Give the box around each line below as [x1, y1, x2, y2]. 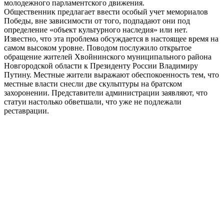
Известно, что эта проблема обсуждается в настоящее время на [4, 34, 218, 43]
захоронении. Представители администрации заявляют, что [4, 88, 207, 97]
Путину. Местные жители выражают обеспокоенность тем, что [4, 70, 219, 79]
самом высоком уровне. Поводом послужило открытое [4, 43, 191, 52]
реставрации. [4, 106, 49, 115]
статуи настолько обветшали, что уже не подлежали [4, 97, 181, 106]
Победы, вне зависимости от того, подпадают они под [4, 16, 190, 25]
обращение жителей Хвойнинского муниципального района [4, 52, 211, 61]
